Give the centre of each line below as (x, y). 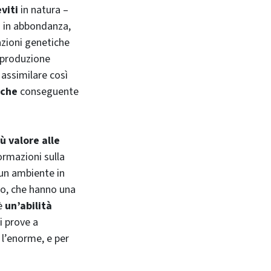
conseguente (48, 91)
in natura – (43, 10)
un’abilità (28, 206)
